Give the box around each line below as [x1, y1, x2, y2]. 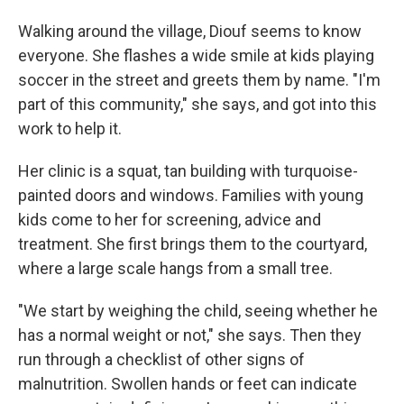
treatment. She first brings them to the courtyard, [18, 234, 367, 253]
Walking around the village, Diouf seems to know [18, 22, 362, 41]
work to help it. [18, 119, 122, 138]
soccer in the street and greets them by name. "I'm [18, 70, 381, 89]
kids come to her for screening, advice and [18, 210, 321, 229]
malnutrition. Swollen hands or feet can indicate [18, 374, 357, 393]
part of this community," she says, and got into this [18, 95, 377, 114]
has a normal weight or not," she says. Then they [18, 326, 362, 344]
